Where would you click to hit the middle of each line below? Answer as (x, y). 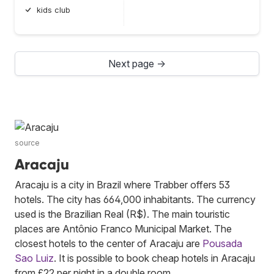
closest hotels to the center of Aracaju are (109, 243)
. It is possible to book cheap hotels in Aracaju (154, 258)
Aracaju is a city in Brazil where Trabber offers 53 (122, 184)
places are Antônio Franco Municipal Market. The (123, 228)
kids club (54, 10)
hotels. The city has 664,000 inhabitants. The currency (135, 199)
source (27, 143)
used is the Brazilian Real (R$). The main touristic (122, 214)
